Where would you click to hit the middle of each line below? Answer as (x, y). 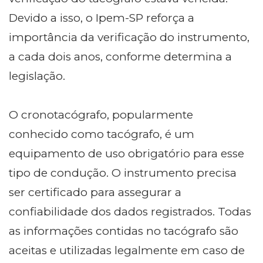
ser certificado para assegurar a (95, 192)
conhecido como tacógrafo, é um (102, 134)
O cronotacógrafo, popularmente (101, 114)
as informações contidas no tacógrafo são (124, 231)
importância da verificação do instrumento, (129, 37)
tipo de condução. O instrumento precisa (123, 173)
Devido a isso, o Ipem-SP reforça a (102, 18)
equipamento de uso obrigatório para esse (127, 153)
